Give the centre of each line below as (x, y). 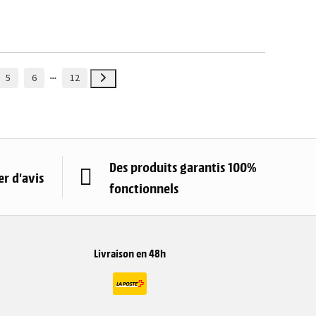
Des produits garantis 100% (183, 166)
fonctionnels (144, 187)
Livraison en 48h (130, 252)
